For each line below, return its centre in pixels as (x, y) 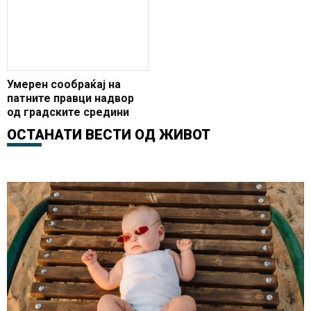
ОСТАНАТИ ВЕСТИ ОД (83, 134)
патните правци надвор (70, 98)
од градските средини (68, 112)
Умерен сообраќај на (64, 84)
